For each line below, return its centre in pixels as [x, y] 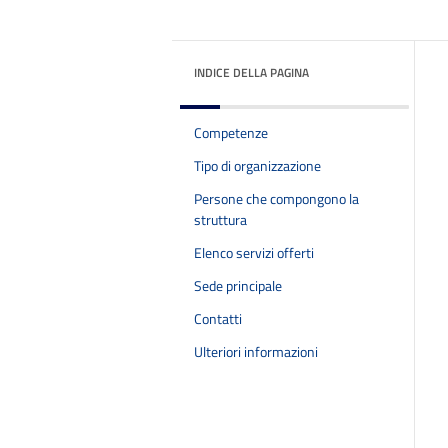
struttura [221, 220]
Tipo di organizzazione [258, 166]
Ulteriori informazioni [256, 352]
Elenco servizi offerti [254, 253]
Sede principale [238, 286]
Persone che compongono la [277, 199]
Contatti [218, 319]
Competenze [231, 133]
